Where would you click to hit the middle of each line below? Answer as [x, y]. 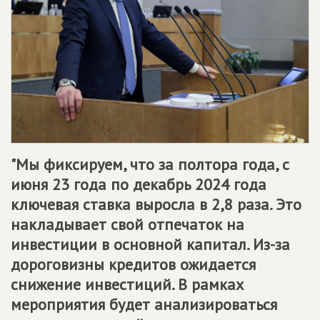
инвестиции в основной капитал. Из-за [150, 244]
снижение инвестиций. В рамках [127, 284]
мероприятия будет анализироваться [144, 304]
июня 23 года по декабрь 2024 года [139, 184]
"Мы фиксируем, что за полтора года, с [150, 164]
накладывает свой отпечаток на [127, 224]
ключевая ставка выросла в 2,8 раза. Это [156, 204]
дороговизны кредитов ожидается [133, 264]
